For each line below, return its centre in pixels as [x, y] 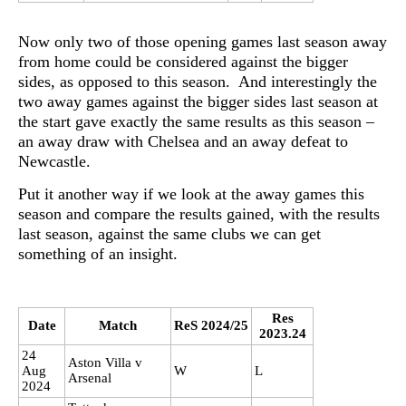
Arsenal [90, 377]
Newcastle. [54, 162]
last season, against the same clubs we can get [169, 233]
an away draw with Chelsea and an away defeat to [183, 142]
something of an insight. [98, 253]
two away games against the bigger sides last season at [198, 102]
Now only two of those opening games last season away [203, 42]
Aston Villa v [105, 362]
